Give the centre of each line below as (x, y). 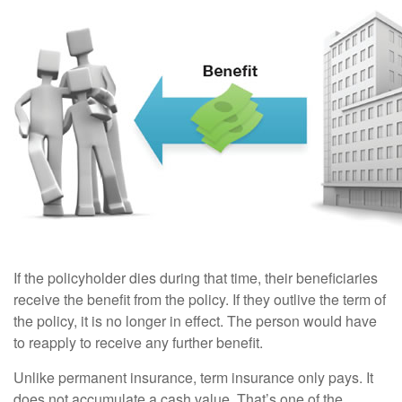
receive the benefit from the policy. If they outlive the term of (200, 299)
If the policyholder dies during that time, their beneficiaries (196, 278)
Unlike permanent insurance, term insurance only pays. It (193, 377)
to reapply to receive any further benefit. (138, 342)
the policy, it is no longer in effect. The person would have (195, 321)
